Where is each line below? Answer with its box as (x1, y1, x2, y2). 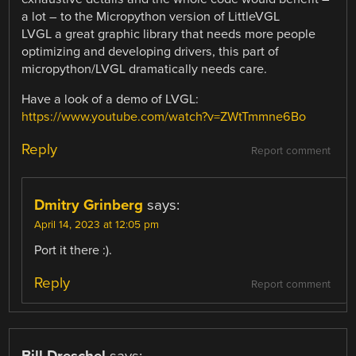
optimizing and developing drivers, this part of (21, 43, 280, 60)
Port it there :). (34, 242, 113, 259)
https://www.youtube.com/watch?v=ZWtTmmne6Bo (21, 108, 307, 125)
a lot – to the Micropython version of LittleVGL (21, 8, 281, 25)
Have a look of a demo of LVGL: (21, 91, 199, 107)
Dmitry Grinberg (34, 196, 144, 215)
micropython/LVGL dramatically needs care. (21, 60, 268, 77)
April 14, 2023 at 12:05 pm (34, 219, 160, 232)
